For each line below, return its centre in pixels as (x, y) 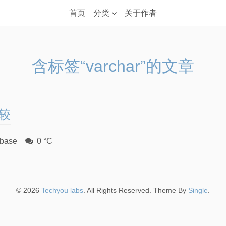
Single (198, 190)
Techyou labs (62, 190)
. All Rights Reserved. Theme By (136, 190)
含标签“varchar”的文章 (113, 66)
